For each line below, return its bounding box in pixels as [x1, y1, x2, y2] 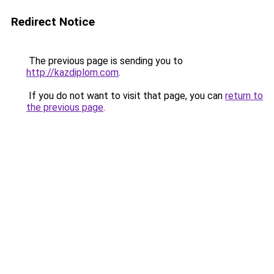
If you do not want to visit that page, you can [26, 90, 225, 102]
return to [225, 90, 263, 102]
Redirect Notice [11, 15, 95, 29]
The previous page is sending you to [26, 55, 183, 67]
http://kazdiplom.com [26, 67, 119, 78]
